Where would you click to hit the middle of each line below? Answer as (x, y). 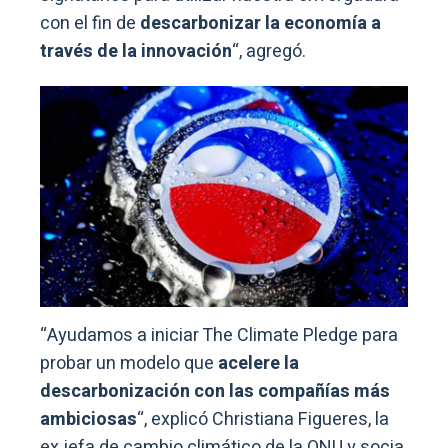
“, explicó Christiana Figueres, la (263, 419)
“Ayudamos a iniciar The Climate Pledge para (219, 335)
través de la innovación (136, 51)
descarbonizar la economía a (260, 23)
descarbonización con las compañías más (215, 391)
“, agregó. (269, 51)
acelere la (258, 363)
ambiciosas (88, 419)
